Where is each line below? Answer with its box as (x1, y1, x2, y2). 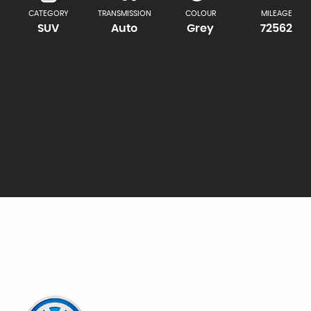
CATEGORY (28, 10, 69, 17)
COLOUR (185, 10, 216, 17)
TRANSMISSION (97, 10, 151, 17)
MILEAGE (260, 10, 292, 17)
